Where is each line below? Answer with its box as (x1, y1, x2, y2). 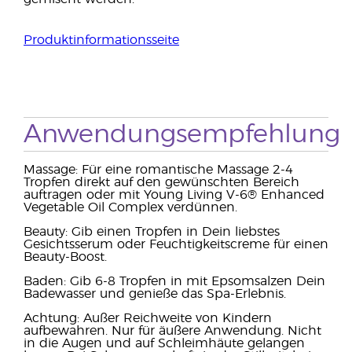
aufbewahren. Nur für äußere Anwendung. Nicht (24, 324, 321, 337)
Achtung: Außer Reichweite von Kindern (24, 312, 272, 324)
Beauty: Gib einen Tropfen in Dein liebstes (24, 225, 280, 238)
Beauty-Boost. (24, 251, 107, 263)
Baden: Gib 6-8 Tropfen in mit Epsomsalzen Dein (24, 275, 325, 288)
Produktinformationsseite (24, 34, 179, 46)
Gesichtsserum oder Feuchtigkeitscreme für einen (24, 238, 328, 251)
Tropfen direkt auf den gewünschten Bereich (24, 176, 299, 189)
